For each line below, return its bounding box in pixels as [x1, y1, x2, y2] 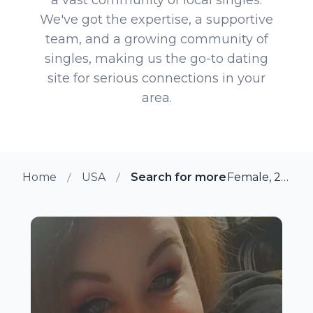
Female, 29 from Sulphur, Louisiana [280, 170, 289, 184]
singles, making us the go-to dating [45, 50, 268, 66]
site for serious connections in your [48, 70, 265, 86]
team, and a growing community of [45, 31, 268, 47]
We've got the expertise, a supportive [40, 11, 273, 27]
